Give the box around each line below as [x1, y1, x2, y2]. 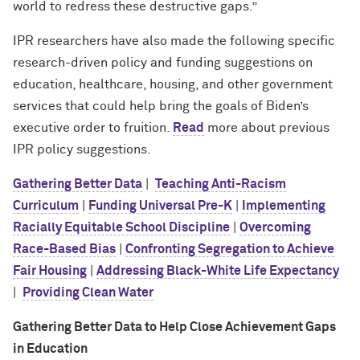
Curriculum [13, 198, 79, 212]
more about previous [204, 121, 329, 134]
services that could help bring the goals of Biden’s [13, 99, 309, 112]
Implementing [242, 198, 325, 212]
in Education [13, 342, 88, 355]
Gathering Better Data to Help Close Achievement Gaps [13, 320, 336, 333]
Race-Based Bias [13, 242, 116, 256]
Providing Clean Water [22, 285, 153, 299]
